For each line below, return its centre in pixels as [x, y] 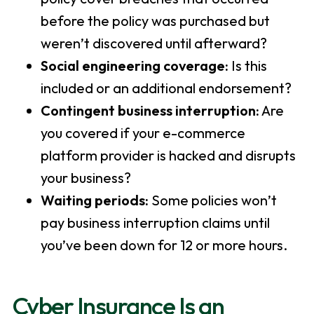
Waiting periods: [94, 200]
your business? [86, 178]
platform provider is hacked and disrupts [168, 156]
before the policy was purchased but [155, 21]
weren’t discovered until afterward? [153, 43]
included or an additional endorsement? [166, 88]
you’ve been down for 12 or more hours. [164, 245]
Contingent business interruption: [150, 111]
